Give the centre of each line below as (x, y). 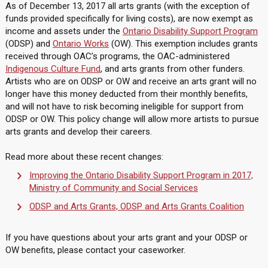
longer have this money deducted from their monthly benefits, (126, 94)
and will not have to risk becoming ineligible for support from (124, 106)
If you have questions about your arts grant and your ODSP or (126, 237)
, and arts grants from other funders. (172, 69)
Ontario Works (80, 44)
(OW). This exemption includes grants (183, 44)
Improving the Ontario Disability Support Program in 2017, (141, 175)
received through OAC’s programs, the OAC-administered (117, 56)
